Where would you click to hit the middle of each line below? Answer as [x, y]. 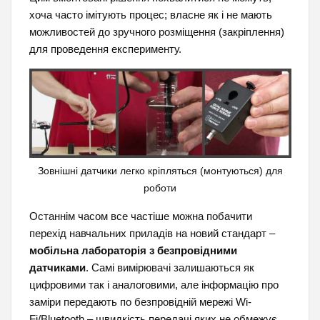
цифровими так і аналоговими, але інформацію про [154, 284]
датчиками [57, 267]
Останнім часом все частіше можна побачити [140, 216]
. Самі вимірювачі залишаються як [170, 267]
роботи [160, 188]
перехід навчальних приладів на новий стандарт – [152, 233]
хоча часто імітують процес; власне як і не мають [150, 14]
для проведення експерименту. [105, 49]
